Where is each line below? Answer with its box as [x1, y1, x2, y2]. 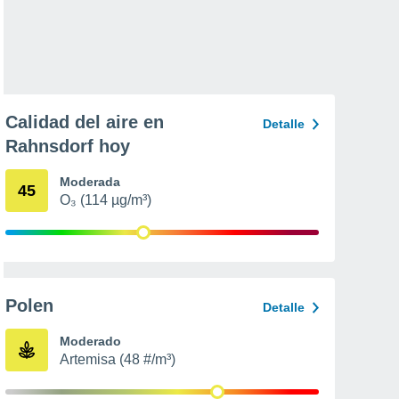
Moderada [60, 175, 120, 189]
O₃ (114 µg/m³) [60, 192, 151, 208]
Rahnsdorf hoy [5, 136, 130, 156]
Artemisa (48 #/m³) [60, 352, 175, 367]
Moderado [60, 334, 121, 348]
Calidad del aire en [5, 112, 164, 132]
